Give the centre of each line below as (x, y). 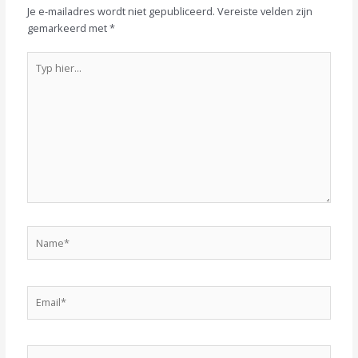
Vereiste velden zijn (265, 11)
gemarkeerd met (69, 28)
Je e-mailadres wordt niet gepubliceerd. (121, 11)
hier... (40, 76)
